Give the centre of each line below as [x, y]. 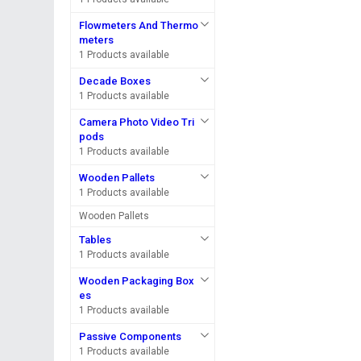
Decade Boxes [115, 81]
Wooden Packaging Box [137, 281]
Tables [95, 240]
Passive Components [131, 336]
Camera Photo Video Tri [137, 122]
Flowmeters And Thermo [139, 25]
